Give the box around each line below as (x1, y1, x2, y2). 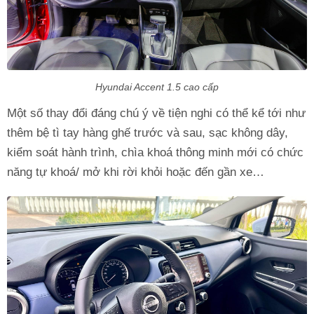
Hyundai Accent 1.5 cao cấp (95, 81, 219, 93)
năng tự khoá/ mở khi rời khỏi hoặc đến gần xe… (7, 165, 264, 179)
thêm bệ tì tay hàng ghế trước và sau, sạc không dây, (7, 125, 288, 139)
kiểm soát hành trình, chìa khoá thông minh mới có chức (7, 145, 303, 159)
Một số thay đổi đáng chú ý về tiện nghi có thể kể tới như (7, 106, 306, 120)
